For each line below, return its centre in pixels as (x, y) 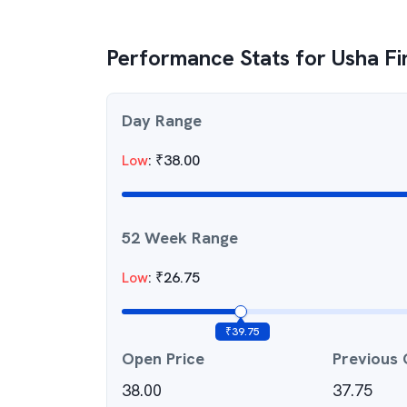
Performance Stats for (219, 58)
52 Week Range (180, 238)
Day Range (162, 120)
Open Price (163, 358)
